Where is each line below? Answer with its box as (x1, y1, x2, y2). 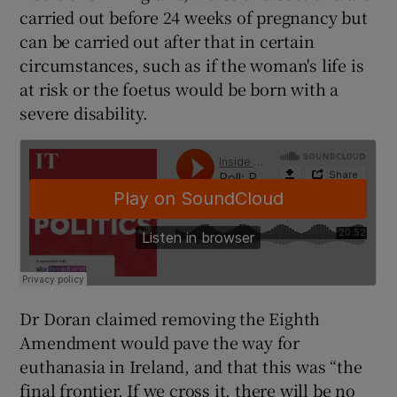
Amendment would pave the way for (19, 330, 300, 354)
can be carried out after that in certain (19, 28, 315, 52)
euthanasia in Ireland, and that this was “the (19, 354, 362, 378)
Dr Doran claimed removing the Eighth (19, 306, 321, 330)
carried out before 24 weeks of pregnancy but (19, 4, 368, 28)
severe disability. (19, 100, 148, 124)
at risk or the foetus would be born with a (19, 76, 339, 100)
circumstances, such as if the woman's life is (19, 52, 364, 76)
